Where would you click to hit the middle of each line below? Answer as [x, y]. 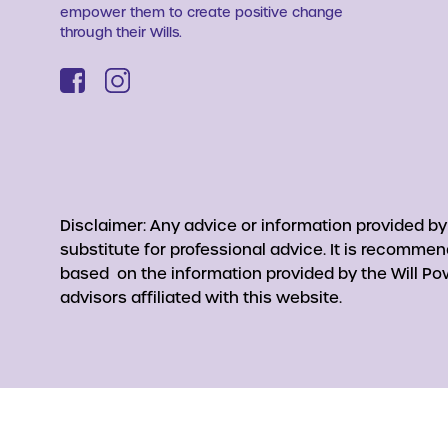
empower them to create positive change [201, 11]
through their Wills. [121, 31]
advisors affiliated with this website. [201, 296]
